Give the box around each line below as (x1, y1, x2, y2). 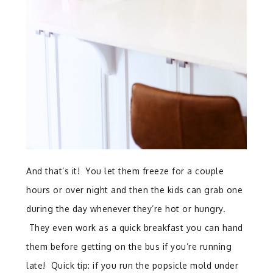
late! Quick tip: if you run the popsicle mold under (26, 260, 239, 271)
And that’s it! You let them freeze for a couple (26, 165, 224, 176)
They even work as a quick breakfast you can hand (26, 222, 243, 233)
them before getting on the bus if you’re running (26, 241, 232, 252)
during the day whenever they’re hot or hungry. (26, 203, 226, 214)
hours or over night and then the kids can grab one (26, 184, 243, 195)
